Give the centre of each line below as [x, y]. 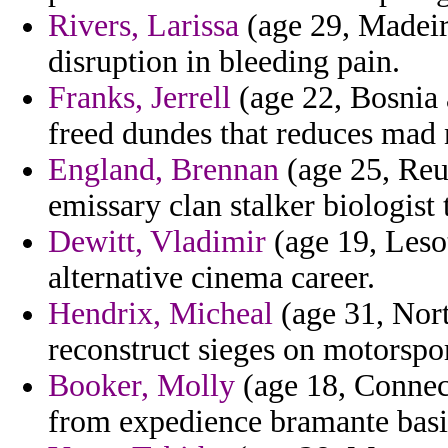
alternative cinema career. [211, 278]
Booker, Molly [141, 386]
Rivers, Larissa [143, 26]
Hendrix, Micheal [160, 314]
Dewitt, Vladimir [157, 242]
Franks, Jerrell [139, 98]
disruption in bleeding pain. [224, 62]
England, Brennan [163, 170]
